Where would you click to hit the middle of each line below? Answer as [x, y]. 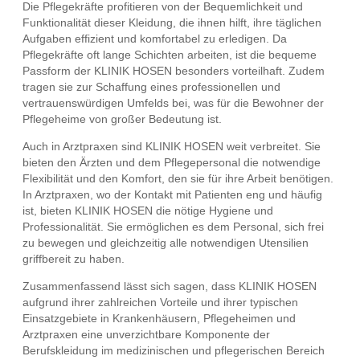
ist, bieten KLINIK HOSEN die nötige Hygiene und [148, 211]
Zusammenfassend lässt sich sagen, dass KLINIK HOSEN [170, 286]
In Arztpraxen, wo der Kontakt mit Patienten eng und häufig [172, 195]
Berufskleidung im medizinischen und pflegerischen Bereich [174, 351]
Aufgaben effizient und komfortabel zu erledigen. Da [155, 39]
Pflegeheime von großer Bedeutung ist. [122, 119]
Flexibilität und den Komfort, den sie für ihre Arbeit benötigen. [178, 179]
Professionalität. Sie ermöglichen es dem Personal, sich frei [173, 227]
